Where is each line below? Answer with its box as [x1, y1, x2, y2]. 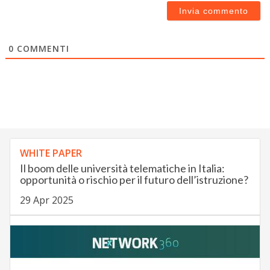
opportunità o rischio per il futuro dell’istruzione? [19, 173, 248, 187]
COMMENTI [13, 43, 69, 55]
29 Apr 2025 [19, 193, 74, 207]
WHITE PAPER [19, 146, 82, 160]
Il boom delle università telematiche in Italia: [19, 162, 225, 175]
